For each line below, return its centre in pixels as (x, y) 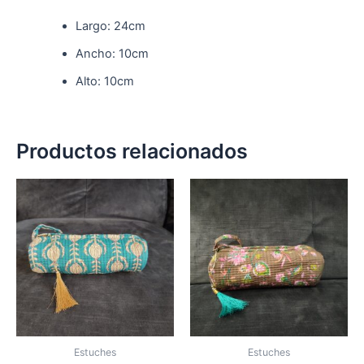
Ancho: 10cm (112, 54)
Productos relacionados (132, 152)
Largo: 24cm (110, 26)
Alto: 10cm (104, 82)
